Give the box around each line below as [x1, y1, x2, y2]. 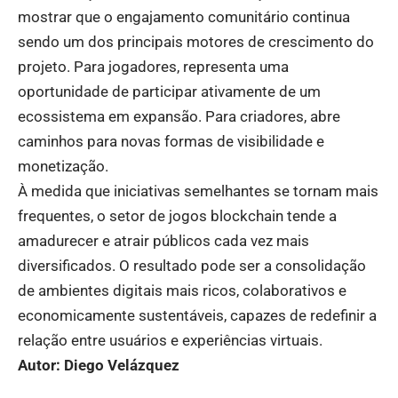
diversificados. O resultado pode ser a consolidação [18, 256, 366, 275]
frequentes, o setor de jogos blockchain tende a [18, 206, 337, 225]
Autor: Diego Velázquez [18, 355, 179, 374]
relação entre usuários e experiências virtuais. [18, 330, 322, 349]
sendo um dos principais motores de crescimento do [18, 32, 374, 51]
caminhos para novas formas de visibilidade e [18, 131, 324, 150]
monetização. [18, 156, 108, 175]
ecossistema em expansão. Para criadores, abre [18, 107, 340, 125]
